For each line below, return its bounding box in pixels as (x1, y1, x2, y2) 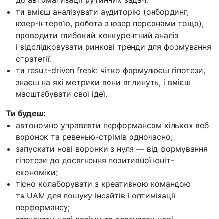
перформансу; (16, 202, 70, 212)
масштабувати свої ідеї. (16, 88, 107, 99)
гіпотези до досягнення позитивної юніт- (16, 155, 174, 165)
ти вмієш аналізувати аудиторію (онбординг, (16, 6, 189, 17)
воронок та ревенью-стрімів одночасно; (16, 131, 173, 142)
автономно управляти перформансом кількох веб (16, 120, 209, 130)
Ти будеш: (6, 108, 46, 118)
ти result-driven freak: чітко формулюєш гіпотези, (16, 65, 205, 75)
